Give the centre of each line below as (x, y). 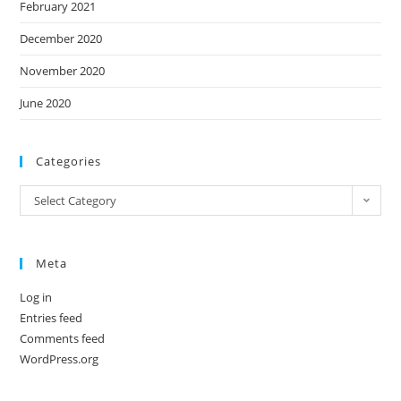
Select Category (76, 200)
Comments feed (63, 338)
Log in (36, 297)
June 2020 (46, 103)
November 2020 (63, 71)
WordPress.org (60, 359)
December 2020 (61, 38)
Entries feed (51, 318)
